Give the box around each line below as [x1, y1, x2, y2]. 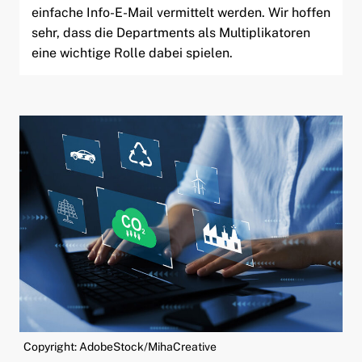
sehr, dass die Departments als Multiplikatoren [31, 24, 310, 40]
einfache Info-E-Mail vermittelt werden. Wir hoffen [31, 4, 330, 20]
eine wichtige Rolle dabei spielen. [31, 44, 233, 61]
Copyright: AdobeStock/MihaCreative [23, 339, 217, 353]
